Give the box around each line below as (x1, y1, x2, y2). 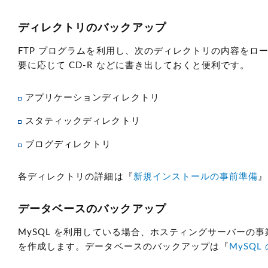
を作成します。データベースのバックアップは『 (18, 242, 230, 251)
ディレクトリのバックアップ (18, 23, 166, 33)
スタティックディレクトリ (25, 117, 141, 126)
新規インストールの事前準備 (133, 172, 258, 181)
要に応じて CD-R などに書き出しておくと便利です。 (18, 61, 250, 70)
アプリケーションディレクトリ (25, 93, 160, 102)
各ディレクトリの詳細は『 (18, 172, 133, 181)
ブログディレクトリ (25, 140, 112, 149)
